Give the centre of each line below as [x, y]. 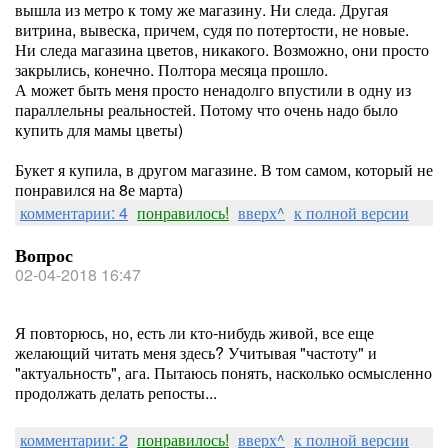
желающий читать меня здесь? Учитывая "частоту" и [196, 352]
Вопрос [44, 255]
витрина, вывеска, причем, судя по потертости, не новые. [212, 29]
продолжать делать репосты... [116, 392]
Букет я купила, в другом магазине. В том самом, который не [224, 169]
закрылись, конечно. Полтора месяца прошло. [171, 69]
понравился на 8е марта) [99, 189]
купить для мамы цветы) [99, 129]
